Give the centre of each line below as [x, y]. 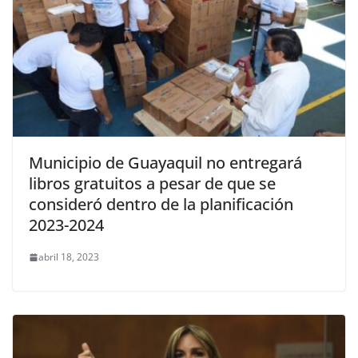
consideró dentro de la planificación [161, 205]
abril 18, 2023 [69, 257]
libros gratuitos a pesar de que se [152, 184]
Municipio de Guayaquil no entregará [165, 163]
